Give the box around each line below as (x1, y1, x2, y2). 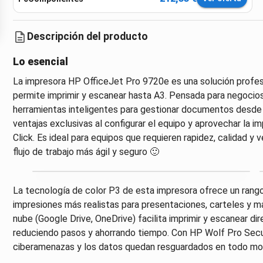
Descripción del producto (26, 31, 148, 43)
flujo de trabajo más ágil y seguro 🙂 (12, 146, 159, 157)
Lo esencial (12, 55, 68, 68)
